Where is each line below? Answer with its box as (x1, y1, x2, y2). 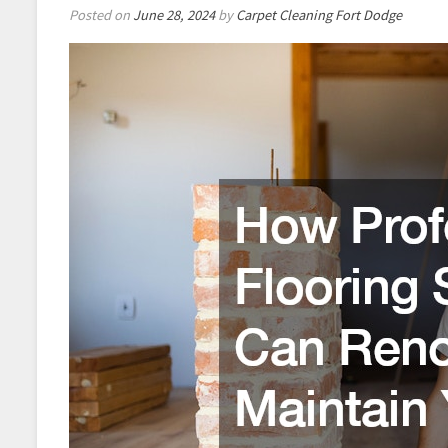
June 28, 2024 (133, 6, 215, 24)
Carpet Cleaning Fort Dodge (236, 6, 402, 24)
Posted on (69, 6, 133, 24)
